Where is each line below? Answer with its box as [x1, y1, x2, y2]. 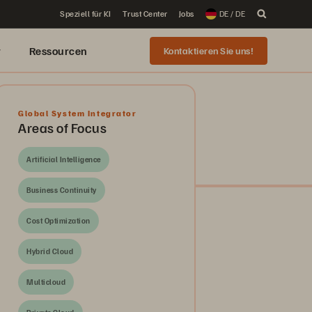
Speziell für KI [60, 8, 111, 19]
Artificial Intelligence [26, 155, 101, 164]
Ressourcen [29, 44, 88, 58]
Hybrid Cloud [26, 247, 73, 256]
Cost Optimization [26, 216, 91, 225]
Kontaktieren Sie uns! [163, 45, 253, 56]
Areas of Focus [18, 118, 107, 136]
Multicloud [26, 277, 65, 286]
